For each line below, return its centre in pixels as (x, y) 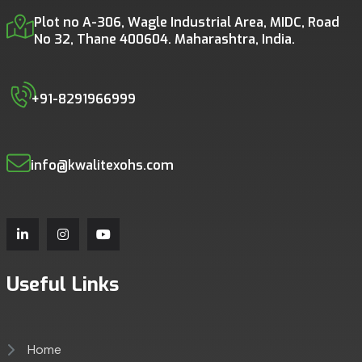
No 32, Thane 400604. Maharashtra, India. (164, 40)
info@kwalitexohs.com (102, 166)
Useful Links (62, 284)
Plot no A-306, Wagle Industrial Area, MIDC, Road (186, 23)
